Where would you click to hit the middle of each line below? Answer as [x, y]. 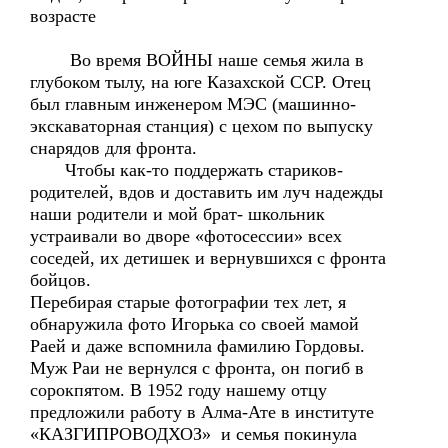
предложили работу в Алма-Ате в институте [202, 412]
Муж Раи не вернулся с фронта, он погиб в [197, 368]
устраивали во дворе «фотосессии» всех [186, 236]
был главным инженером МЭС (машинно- [193, 104]
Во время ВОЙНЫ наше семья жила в [197, 60]
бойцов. [60, 280]
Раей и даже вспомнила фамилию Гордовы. [197, 346]
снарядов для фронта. [113, 148]
